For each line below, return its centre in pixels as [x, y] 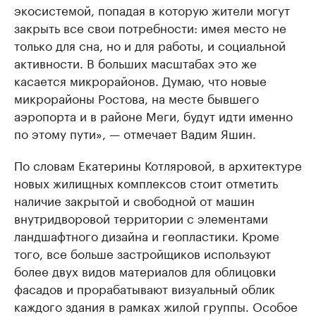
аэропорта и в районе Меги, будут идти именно [153, 115]
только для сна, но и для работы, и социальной [150, 44]
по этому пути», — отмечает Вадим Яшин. [135, 133]
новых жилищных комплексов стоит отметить [146, 182]
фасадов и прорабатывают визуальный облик [145, 288]
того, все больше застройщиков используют [142, 253]
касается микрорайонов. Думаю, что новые [140, 80]
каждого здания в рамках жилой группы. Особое [156, 305]
